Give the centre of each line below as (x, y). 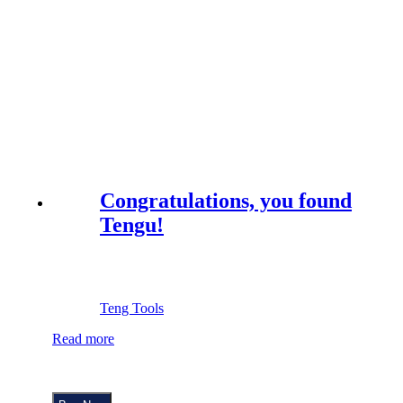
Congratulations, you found (226, 201)
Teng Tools (132, 309)
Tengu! (132, 225)
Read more (83, 339)
